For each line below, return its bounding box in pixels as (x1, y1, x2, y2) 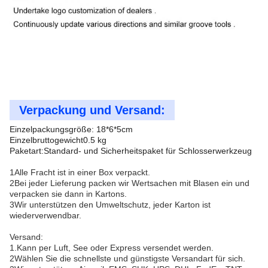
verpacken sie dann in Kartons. (10, 188, 127, 199)
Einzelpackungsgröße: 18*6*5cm (10, 124, 133, 134)
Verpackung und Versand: (19, 103, 165, 117)
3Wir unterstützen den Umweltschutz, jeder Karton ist (10, 199, 211, 209)
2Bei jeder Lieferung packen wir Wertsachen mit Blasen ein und (10, 178, 249, 188)
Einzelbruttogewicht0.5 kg (10, 135, 106, 145)
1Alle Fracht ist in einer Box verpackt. (10, 167, 150, 177)
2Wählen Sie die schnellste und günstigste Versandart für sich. (10, 253, 245, 263)
